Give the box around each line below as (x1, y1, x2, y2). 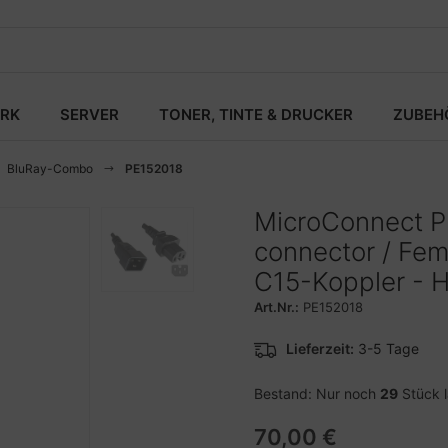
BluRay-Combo (7, 161, 93, 176)
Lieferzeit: (286, 340, 354, 357)
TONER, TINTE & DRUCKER (159, 105, 353, 124)
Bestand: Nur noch (254, 385, 380, 402)
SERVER (60, 105, 119, 124)
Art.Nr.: (254, 299, 299, 315)
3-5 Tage (358, 340, 419, 357)
